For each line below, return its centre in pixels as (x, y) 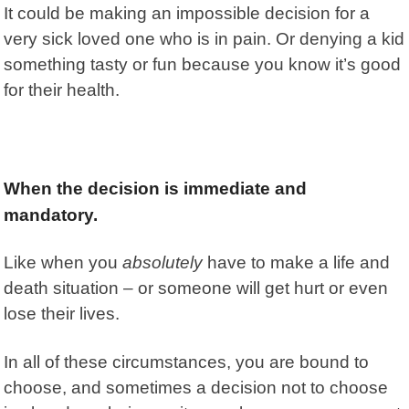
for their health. (73, 89)
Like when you (63, 262)
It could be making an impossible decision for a (187, 13)
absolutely (163, 262)
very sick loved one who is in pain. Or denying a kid (204, 38)
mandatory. (51, 215)
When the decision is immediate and (156, 188)
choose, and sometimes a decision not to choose (196, 387)
